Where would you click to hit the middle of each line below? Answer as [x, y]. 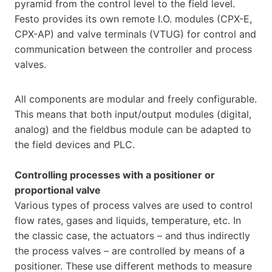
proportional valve [58, 190]
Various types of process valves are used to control [134, 205]
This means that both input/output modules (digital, [133, 114]
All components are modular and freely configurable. [136, 99]
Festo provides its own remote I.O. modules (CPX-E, [133, 19]
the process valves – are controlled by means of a [130, 250]
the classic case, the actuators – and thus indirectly [132, 235]
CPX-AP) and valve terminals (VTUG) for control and [135, 34]
